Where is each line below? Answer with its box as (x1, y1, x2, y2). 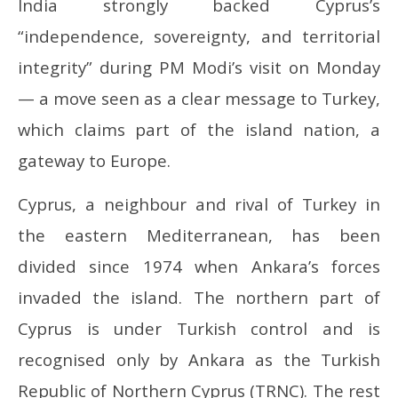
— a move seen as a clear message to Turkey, (18, 87, 380, 110)
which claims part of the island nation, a (18, 118, 380, 141)
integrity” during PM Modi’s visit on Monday (18, 56, 380, 79)
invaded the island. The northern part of (18, 286, 380, 309)
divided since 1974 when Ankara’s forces (18, 255, 380, 278)
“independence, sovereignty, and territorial (18, 25, 380, 48)
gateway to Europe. (18, 149, 171, 172)
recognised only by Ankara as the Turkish (18, 348, 380, 371)
